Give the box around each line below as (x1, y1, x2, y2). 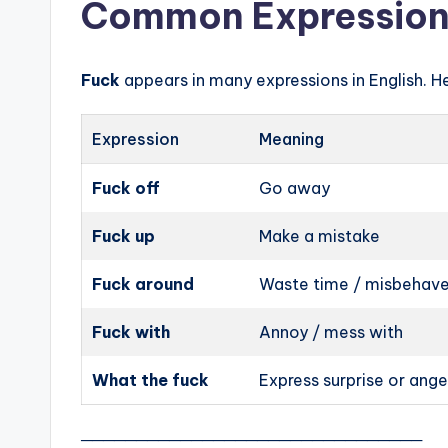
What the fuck (92, 369, 210, 390)
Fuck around (92, 273, 195, 294)
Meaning (259, 128, 325, 149)
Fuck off (92, 177, 161, 198)
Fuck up (92, 225, 156, 246)
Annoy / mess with (259, 321, 404, 342)
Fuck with (92, 321, 171, 342)
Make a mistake (259, 225, 381, 246)
